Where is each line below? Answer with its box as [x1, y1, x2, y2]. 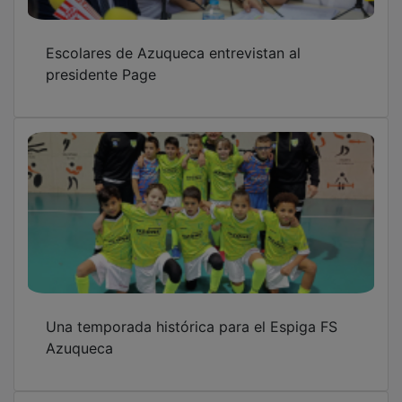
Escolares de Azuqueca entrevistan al [46, 31, 301, 49]
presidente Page [46, 52, 156, 71]
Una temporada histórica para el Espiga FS [46, 304, 337, 323]
